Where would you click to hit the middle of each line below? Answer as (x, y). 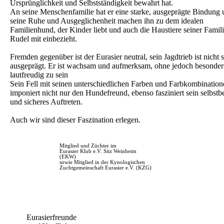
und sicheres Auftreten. (46, 101)
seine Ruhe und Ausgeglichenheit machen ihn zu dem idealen (107, 20)
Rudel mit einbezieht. (43, 38)
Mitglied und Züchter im (88, 145)
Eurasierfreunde (51, 217)
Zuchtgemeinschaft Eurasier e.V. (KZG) (105, 167)
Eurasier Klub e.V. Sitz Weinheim (98, 151)
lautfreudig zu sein (39, 74)
